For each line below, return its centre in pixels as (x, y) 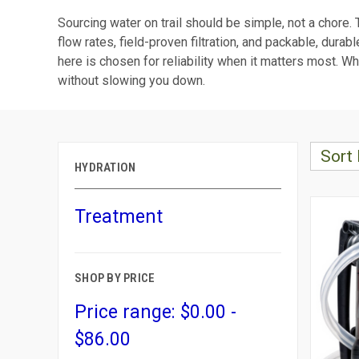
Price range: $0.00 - (155, 312)
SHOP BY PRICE (115, 278)
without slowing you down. (131, 81)
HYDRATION (105, 167)
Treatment (119, 217)
